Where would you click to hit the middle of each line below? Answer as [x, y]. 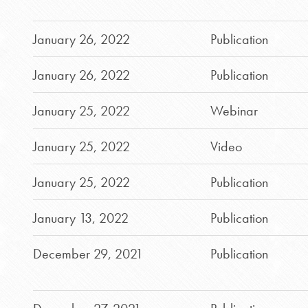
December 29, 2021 [88, 254]
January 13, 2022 [81, 218]
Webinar [234, 111]
